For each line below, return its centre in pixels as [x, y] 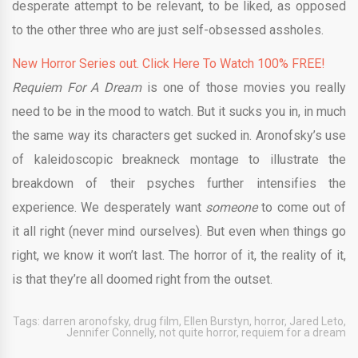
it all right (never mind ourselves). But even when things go [179, 231]
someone [234, 207]
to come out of [304, 207]
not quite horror [198, 332]
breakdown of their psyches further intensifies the [179, 183]
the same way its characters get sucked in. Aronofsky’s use [179, 135]
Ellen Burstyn [217, 321]
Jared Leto [316, 321]
